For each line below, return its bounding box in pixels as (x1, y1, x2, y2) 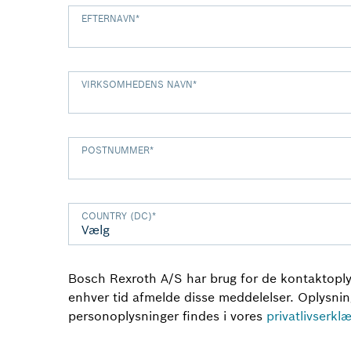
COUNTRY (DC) (81, 210, 152, 222)
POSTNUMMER (81, 144, 150, 156)
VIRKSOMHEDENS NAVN (81, 78, 193, 90)
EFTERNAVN (81, 13, 136, 24)
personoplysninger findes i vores (68, 308, 266, 324)
